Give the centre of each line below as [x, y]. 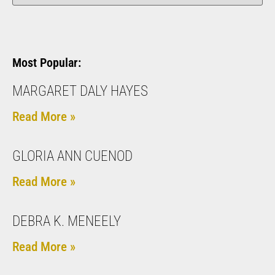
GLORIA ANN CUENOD [72, 156]
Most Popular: [47, 62]
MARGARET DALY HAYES [80, 91]
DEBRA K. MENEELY [67, 221]
